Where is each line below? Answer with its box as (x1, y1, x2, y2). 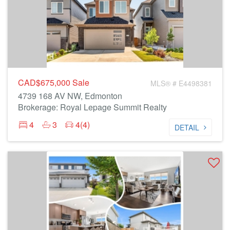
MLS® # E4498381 (150, 78, 212, 88)
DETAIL (175, 122, 199, 132)
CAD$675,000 (18, 76, 72, 88)
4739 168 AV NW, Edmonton (18, 90, 122, 102)
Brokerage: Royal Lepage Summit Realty (18, 101, 167, 113)
